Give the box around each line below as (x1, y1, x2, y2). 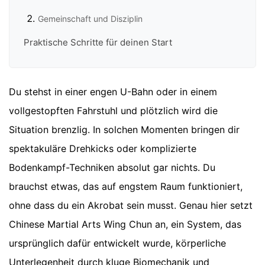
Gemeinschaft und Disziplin (38, 14, 143, 24)
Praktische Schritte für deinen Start (24, 36, 172, 48)
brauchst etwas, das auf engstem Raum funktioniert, (9, 180, 243, 193)
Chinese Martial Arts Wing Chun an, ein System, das (9, 218, 241, 231)
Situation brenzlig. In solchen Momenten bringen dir (9, 124, 240, 136)
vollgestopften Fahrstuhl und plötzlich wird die (9, 105, 218, 117)
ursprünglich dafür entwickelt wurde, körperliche (9, 237, 226, 250)
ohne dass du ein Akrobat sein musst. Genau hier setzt (9, 199, 253, 212)
